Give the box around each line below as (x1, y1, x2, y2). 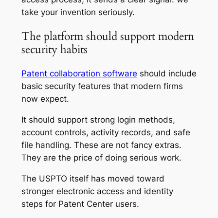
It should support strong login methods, (21, 115, 175, 125)
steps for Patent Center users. (21, 199, 139, 209)
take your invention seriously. (21, 7, 135, 17)
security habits (21, 42, 88, 57)
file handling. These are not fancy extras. (21, 140, 182, 150)
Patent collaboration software (21, 69, 137, 79)
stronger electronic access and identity (21, 186, 173, 196)
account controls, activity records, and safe (21, 127, 190, 138)
